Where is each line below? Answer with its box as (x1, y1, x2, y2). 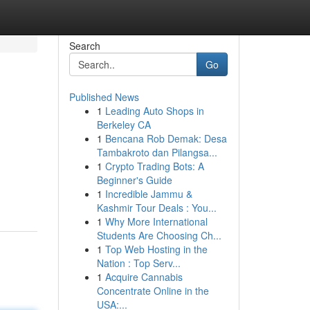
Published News (69, 90, 139, 104)
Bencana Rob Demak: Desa (104, 131, 227, 145)
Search (69, 39, 100, 53)
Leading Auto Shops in (104, 104, 204, 118)
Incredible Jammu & (104, 187, 192, 201)
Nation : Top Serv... (96, 256, 181, 270)
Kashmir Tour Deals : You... (96, 201, 217, 215)
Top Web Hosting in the (104, 242, 208, 256)
